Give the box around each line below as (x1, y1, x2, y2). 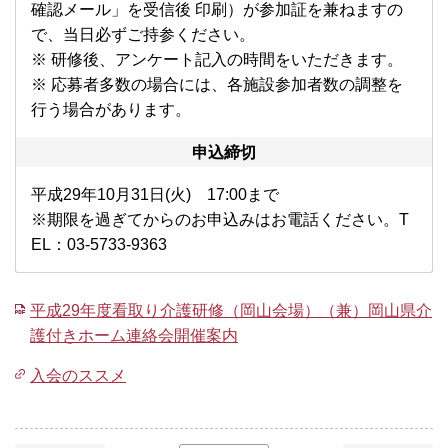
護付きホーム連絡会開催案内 (30, 327, 238, 345)
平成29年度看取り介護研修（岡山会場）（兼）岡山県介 (30, 302, 432, 320)
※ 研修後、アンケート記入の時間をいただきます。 (31, 51, 403, 69)
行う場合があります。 (31, 101, 191, 119)
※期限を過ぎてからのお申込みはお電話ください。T (31, 211, 409, 229)
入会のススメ (30, 367, 126, 385)
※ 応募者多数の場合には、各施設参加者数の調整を (31, 76, 403, 94)
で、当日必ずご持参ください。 (31, 26, 255, 44)
